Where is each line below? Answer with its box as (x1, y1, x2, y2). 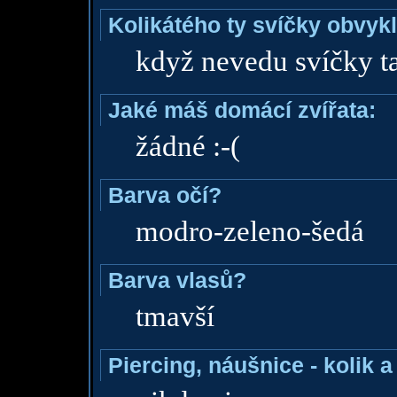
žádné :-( (135, 130, 240, 162)
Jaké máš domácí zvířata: (107, 97, 376, 122)
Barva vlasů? (107, 268, 246, 292)
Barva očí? (107, 183, 222, 207)
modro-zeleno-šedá (135, 215, 364, 247)
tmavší (135, 300, 214, 332)
